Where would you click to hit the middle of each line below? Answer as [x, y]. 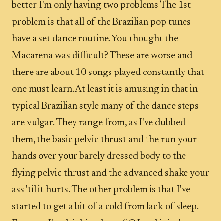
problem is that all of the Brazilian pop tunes [101, 22]
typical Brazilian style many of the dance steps [105, 106]
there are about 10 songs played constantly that [108, 73]
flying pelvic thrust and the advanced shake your [110, 173]
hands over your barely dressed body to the [99, 156]
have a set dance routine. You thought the [95, 39]
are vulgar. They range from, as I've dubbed [99, 123]
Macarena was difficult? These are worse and [102, 56]
